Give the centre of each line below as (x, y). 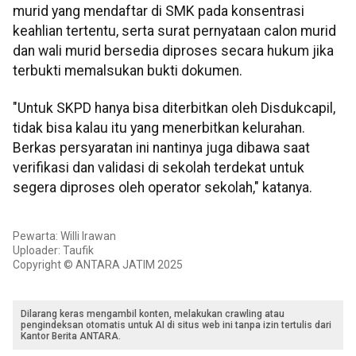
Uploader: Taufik (53, 250)
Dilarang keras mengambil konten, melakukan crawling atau (153, 313)
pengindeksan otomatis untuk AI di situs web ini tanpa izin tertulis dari (176, 325)
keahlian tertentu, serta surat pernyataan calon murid (174, 31)
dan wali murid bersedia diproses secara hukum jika (173, 51)
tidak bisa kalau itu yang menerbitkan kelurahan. (159, 128)
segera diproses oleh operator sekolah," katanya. (163, 188)
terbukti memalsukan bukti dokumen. (128, 71)
